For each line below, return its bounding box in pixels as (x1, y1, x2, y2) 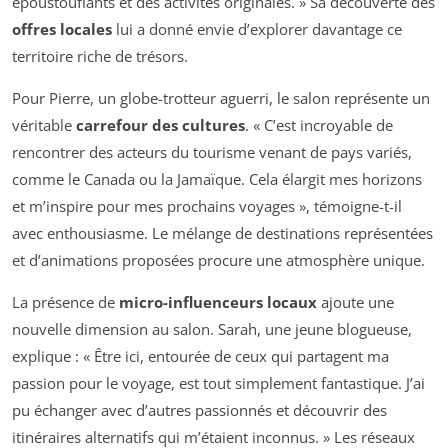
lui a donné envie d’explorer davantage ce (112, 19, 402, 39)
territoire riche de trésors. (12, 46, 188, 66)
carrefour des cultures (76, 115, 245, 135)
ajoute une (317, 292, 394, 312)
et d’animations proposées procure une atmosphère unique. (12, 250, 425, 270)
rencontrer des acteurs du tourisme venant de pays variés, (12, 142, 412, 162)
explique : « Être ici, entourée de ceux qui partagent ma (12, 346, 389, 366)
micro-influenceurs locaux (119, 292, 317, 312)
